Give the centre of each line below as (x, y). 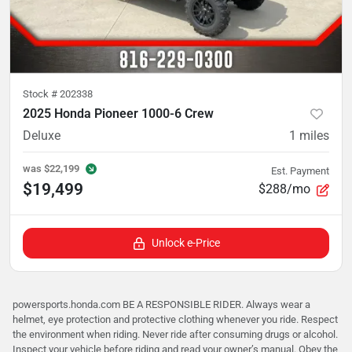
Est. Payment (300, 171)
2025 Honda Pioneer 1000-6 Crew (118, 113)
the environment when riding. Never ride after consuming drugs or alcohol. (175, 334)
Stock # (41, 93)
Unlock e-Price (185, 242)
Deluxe (42, 135)
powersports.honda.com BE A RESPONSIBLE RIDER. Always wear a (161, 304)
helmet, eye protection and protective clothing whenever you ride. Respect (175, 319)
